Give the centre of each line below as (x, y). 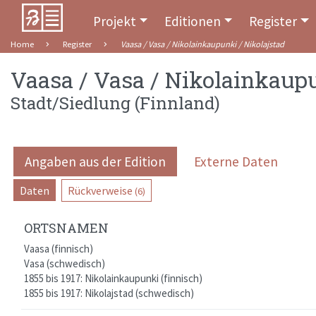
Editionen (193, 21)
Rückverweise (100, 190)
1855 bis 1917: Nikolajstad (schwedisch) (109, 293)
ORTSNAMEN (66, 228)
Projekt (114, 21)
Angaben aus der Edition (95, 162)
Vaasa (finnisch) (58, 249)
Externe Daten (236, 162)
